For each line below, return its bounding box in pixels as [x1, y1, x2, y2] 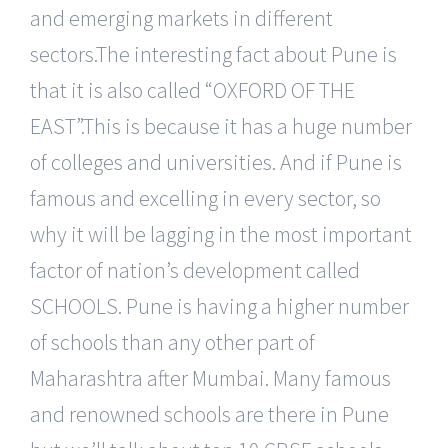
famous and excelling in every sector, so [30, 184, 381, 212]
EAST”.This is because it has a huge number [30, 112, 412, 140]
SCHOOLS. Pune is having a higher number [30, 292, 409, 320]
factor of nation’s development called [30, 256, 360, 284]
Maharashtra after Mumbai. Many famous [30, 364, 391, 392]
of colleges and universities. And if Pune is [30, 148, 402, 176]
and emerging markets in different [30, 4, 333, 32]
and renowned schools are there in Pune [30, 400, 389, 428]
